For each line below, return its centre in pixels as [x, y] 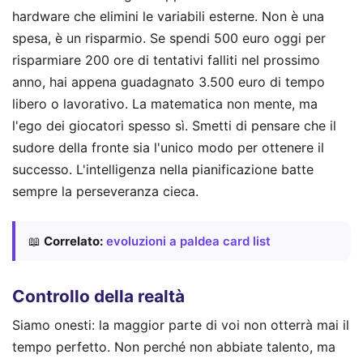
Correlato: [73, 241]
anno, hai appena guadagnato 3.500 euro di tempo [169, 82]
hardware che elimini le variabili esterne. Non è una [168, 17]
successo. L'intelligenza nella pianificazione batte [163, 170]
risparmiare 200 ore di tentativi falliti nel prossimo [166, 60]
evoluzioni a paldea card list [188, 241]
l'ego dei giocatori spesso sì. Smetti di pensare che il [174, 126]
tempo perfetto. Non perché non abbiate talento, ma [174, 347]
